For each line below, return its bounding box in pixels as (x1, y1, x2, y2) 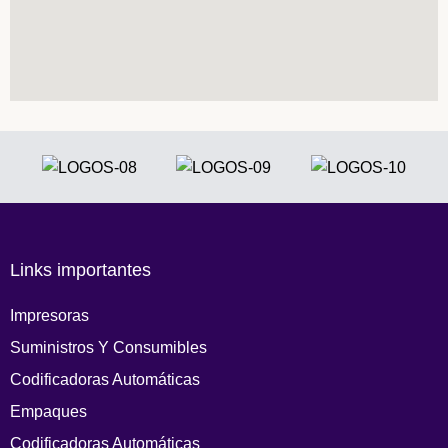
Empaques (10, 403, 87, 421)
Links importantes (10, 260, 151, 281)
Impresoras (10, 307, 89, 325)
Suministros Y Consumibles (10, 339, 207, 357)
